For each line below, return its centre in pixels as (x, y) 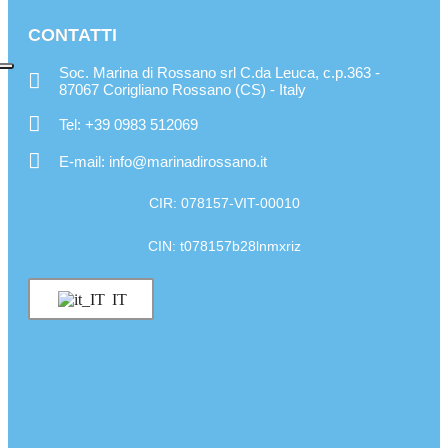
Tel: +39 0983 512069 (129, 125)
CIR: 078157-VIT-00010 (224, 203)
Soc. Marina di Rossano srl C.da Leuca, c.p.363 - (220, 73)
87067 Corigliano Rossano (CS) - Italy (183, 90)
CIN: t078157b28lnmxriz (224, 246)
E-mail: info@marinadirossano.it (163, 162)
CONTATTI (72, 35)
